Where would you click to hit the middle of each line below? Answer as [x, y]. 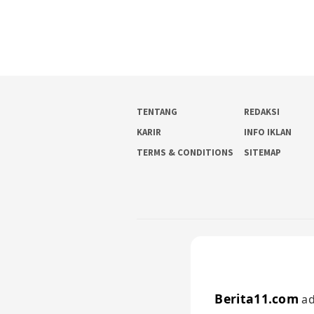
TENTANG [157, 112]
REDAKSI [262, 112]
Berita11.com [257, 298]
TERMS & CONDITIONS [185, 153]
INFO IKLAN [268, 132]
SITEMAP [263, 153]
